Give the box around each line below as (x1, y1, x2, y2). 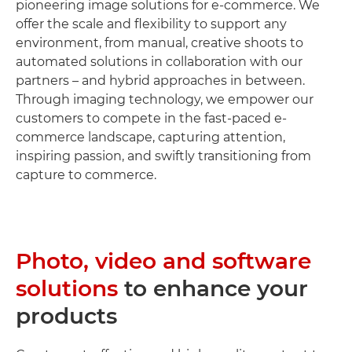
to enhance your (118, 274, 308, 302)
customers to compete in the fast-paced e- (16, 110, 287, 126)
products (16, 302, 117, 329)
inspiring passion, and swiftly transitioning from (16, 148, 311, 163)
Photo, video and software (16, 247, 311, 274)
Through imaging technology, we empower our (16, 91, 313, 107)
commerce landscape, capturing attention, (16, 129, 285, 145)
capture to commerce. (16, 167, 156, 182)
